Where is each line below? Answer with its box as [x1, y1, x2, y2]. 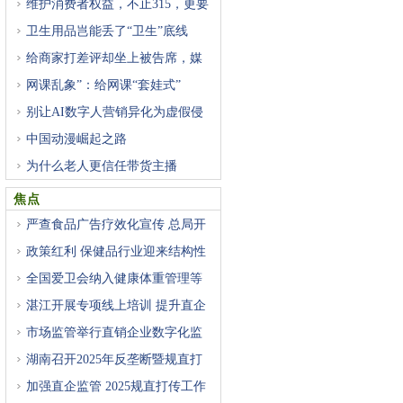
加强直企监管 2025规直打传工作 [26, 380, 206, 393]
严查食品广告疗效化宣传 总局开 [26, 218, 206, 231]
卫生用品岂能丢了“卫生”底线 [26, 24, 188, 38]
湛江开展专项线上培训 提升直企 [26, 299, 206, 312]
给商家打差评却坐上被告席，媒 [26, 51, 202, 65]
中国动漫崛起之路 [26, 132, 127, 146]
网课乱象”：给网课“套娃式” [26, 78, 181, 92]
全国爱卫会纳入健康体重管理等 [26, 272, 202, 285]
